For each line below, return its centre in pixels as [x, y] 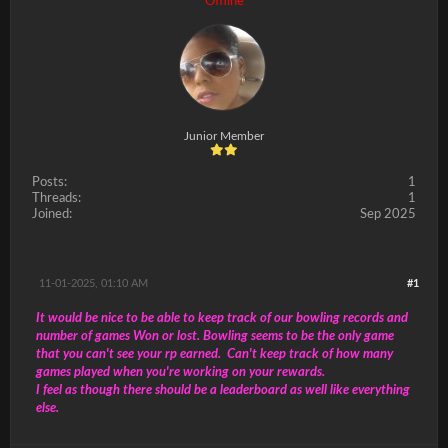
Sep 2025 [388, 214]
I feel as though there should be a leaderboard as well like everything [223, 390]
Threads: [56, 198]
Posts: [49, 182]
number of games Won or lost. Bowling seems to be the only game [215, 336]
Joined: [52, 214]
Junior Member [224, 136]
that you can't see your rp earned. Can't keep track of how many [214, 354]
